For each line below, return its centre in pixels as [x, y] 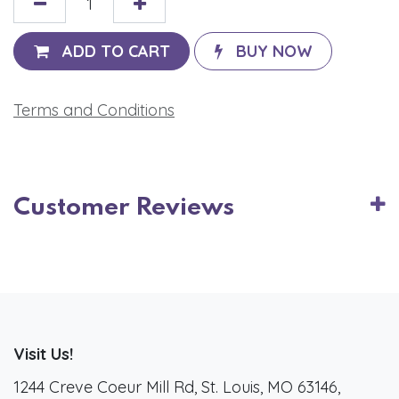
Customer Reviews [124, 208]
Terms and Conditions [94, 110]
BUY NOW [274, 51]
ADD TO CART [116, 51]
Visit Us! [43, 354]
